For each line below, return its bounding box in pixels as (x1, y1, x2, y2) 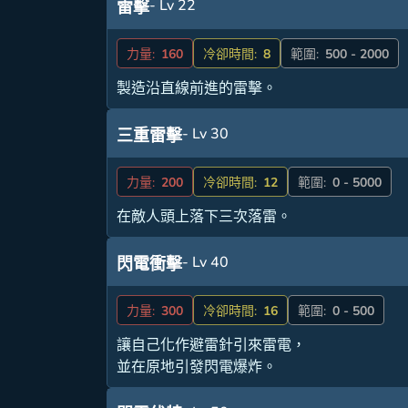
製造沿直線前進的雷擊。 (117, 78, 278, 99)
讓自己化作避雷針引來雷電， (117, 335, 307, 356)
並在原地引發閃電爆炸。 (117, 357, 278, 378)
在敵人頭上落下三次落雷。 (117, 207, 292, 228)
